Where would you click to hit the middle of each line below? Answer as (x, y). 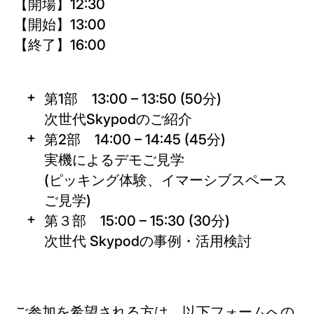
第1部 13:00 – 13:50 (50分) (133, 99)
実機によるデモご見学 (114, 160)
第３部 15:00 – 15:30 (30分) (137, 221)
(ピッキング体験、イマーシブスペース (166, 180)
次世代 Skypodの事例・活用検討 (148, 241)
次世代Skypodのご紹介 (118, 119)
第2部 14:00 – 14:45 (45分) (135, 139)
